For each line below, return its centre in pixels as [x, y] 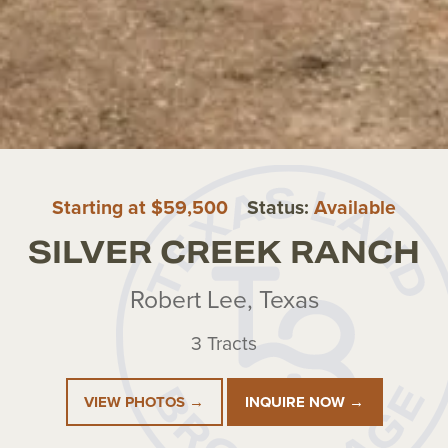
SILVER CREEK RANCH [224, 252]
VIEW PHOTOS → [144, 401]
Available [354, 208]
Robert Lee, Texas [224, 300]
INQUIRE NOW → [304, 401]
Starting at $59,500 [143, 208]
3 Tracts [224, 343]
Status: [280, 208]
